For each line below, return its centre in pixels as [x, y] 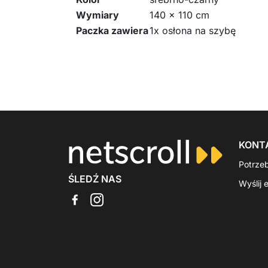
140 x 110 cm [179, 15]
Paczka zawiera [112, 31]
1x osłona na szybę [193, 31]
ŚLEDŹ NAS [95, 179]
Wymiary [98, 15]
